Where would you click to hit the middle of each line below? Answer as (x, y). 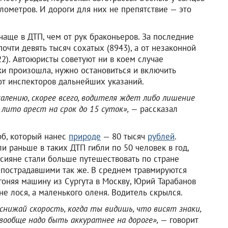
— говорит (179, 220)
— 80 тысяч (124, 136)
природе (85, 136)
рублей (161, 136)
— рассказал (154, 109)
